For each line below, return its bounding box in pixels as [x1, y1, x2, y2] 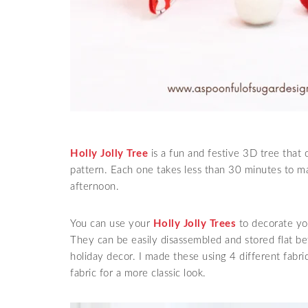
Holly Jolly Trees [153, 219, 236, 229]
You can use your [70, 219, 153, 229]
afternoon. [70, 181, 119, 192]
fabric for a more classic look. [70, 268, 206, 278]
